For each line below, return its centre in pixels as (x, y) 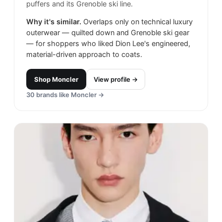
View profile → (116, 80)
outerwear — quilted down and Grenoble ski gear (108, 33)
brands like (53, 95)
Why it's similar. (54, 22)
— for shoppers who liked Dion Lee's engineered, (108, 44)
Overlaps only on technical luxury (138, 22)
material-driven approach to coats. (84, 55)
